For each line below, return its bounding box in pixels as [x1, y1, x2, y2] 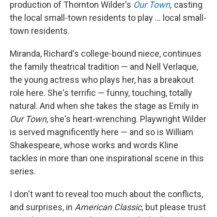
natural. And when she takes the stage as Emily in [10, 101, 199, 111]
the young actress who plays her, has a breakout [10, 75, 194, 85]
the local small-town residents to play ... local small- [10, 13, 206, 23]
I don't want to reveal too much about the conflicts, [10, 189, 203, 199]
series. [10, 166, 36, 176]
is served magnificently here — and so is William [10, 127, 193, 137]
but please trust [143, 202, 206, 212]
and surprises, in [10, 202, 75, 212]
